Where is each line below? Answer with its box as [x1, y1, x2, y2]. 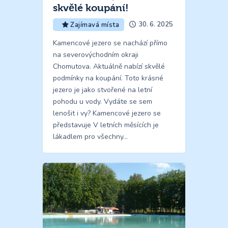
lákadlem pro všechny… [53, 131, 128, 141]
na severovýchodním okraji [53, 49, 138, 60]
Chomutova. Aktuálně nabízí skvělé [53, 61, 165, 71]
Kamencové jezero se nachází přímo [53, 38, 167, 48]
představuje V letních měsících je [53, 120, 159, 130]
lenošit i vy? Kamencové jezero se [53, 108, 161, 118]
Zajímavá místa [70, 20, 120, 30]
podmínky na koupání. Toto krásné [53, 73, 163, 83]
